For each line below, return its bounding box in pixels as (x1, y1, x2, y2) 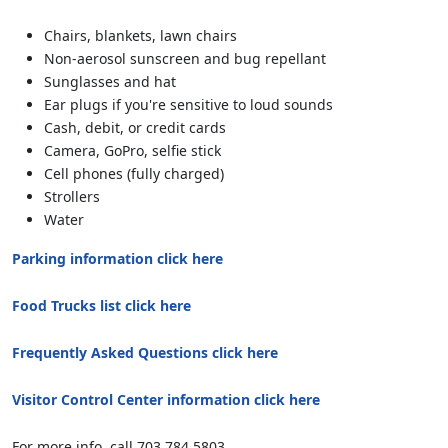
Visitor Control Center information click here (12, 390, 320, 410)
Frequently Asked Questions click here (12, 343, 278, 363)
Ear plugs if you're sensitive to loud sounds (44, 95, 333, 115)
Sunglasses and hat (44, 72, 176, 92)
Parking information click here (12, 249, 223, 269)
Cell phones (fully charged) (44, 164, 224, 184)
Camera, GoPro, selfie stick (44, 141, 221, 161)
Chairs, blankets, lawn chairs (44, 26, 237, 46)
